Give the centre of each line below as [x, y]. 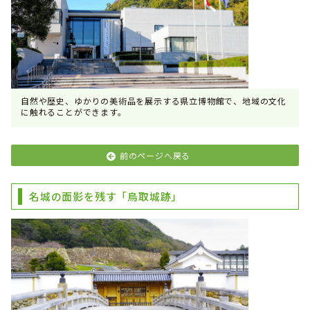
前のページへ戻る [155, 155]
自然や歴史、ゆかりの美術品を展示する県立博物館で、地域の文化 [154, 101]
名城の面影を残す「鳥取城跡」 [106, 196]
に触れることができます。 [74, 112]
